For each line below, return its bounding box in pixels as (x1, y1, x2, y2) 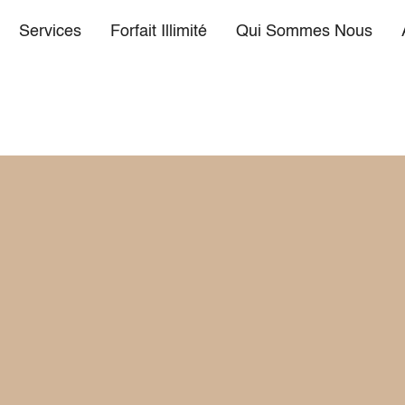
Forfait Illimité (109, 24, 207, 41)
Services (18, 24, 81, 41)
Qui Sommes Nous (235, 24, 372, 41)
